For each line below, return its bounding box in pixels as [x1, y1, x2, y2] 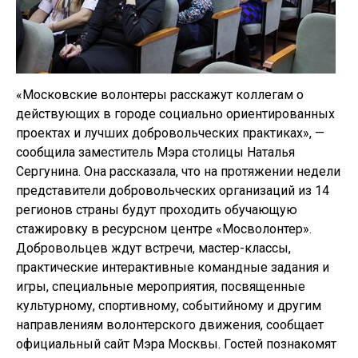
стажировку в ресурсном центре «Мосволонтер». [16, 221, 312, 237]
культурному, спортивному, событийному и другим [16, 298, 321, 313]
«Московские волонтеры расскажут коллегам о [16, 87, 304, 102]
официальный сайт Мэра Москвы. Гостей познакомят [16, 336, 336, 352]
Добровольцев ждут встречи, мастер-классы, [16, 241, 291, 256]
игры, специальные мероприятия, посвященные [16, 279, 305, 294]
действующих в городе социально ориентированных [16, 106, 335, 121]
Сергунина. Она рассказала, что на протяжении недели [16, 164, 340, 179]
